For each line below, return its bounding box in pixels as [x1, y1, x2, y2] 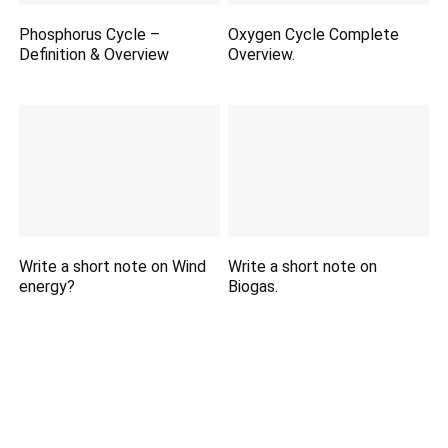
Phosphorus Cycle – [19, 25, 161, 45]
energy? [19, 276, 76, 296]
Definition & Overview [19, 45, 170, 65]
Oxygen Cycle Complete [228, 25, 400, 45]
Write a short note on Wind [19, 256, 207, 276]
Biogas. [228, 276, 279, 296]
